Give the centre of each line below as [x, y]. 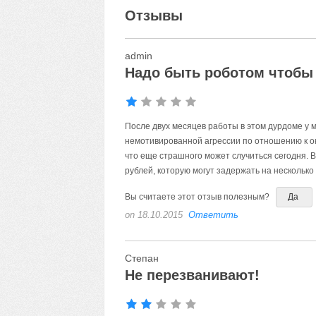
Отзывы [153, 16]
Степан [141, 258]
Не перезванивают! [192, 275]
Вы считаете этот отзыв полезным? [198, 197]
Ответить [213, 215]
